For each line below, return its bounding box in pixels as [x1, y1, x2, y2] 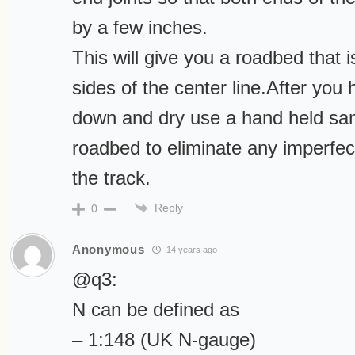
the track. [72, 167, 151, 189]
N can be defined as [72, 299, 239, 321]
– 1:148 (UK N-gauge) [72, 329, 256, 351]
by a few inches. [72, 17, 208, 38]
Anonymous [72, 242, 145, 256]
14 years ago [164, 244, 218, 254]
